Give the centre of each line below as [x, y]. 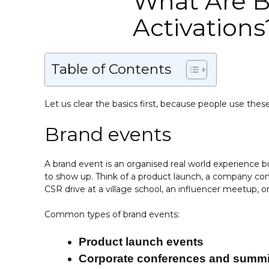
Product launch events [141, 242]
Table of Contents [111, 69]
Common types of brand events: [112, 215]
